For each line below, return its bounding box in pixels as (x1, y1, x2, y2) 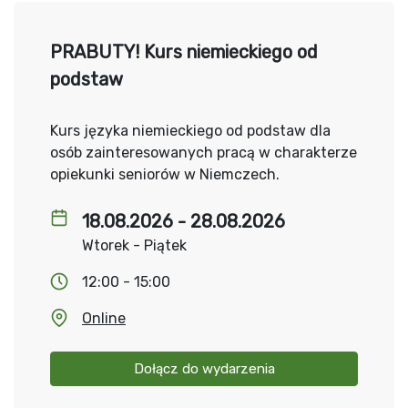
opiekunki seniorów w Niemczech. (50, 166, 280, 183)
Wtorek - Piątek (82, 237, 187, 254)
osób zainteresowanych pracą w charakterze (50, 144, 357, 161)
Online (82, 310, 126, 327)
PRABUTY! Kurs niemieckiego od (50, 41, 318, 63)
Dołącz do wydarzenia (133, 361, 275, 377)
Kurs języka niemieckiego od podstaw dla (50, 122, 331, 139)
